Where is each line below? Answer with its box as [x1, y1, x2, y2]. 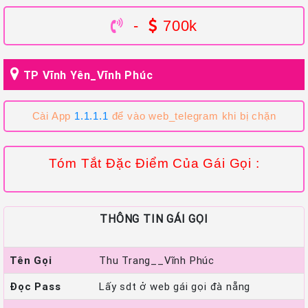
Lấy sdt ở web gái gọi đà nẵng [99, 279, 251, 293]
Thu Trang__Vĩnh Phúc [99, 253, 214, 267]
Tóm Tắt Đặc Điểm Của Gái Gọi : [48, 155, 260, 170]
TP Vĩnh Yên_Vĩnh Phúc [23, 67, 153, 82]
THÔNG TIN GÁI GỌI [100, 211, 208, 225]
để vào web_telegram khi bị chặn [108, 110, 276, 122]
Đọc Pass [10, 279, 61, 293]
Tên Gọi [10, 253, 52, 267]
